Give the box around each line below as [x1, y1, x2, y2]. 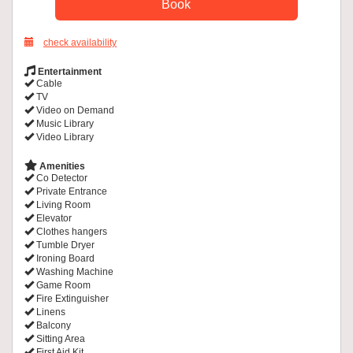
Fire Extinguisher [34, 293, 109, 305]
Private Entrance [34, 186, 107, 198]
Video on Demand [34, 105, 114, 117]
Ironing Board [34, 253, 95, 265]
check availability [43, 37, 117, 49]
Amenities [37, 161, 85, 173]
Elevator [34, 213, 72, 225]
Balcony [34, 320, 71, 332]
